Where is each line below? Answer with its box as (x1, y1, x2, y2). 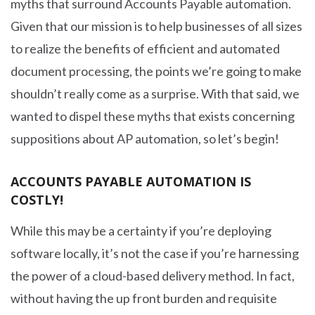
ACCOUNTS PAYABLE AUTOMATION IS (11, 173, 251, 190)
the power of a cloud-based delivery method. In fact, (11, 268, 295, 283)
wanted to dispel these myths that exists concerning (11, 108, 295, 124)
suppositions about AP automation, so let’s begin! (11, 131, 279, 146)
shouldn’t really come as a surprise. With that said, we (11, 86, 300, 101)
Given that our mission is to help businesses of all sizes (11, 18, 302, 34)
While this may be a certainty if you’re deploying (11, 223, 271, 238)
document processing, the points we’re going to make (11, 63, 302, 79)
